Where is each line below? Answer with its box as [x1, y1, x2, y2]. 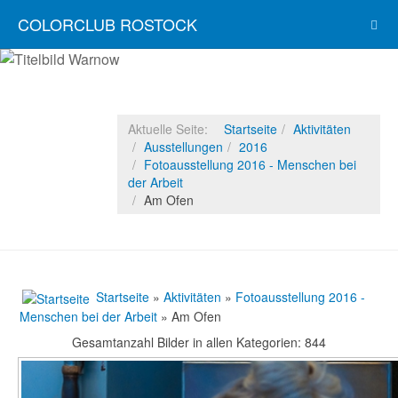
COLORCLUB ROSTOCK [18, 12, 197, 36]
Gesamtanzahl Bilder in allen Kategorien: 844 [72, 333, 326, 352]
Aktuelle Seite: [128, 120, 215, 138]
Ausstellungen [144, 138, 223, 155]
